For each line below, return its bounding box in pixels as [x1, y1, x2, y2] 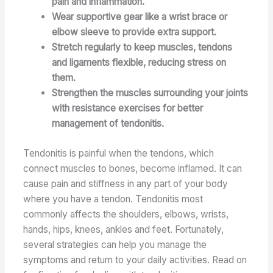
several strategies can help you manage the [23, 238, 207, 250]
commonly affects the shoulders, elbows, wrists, [23, 208, 229, 220]
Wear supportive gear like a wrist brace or [51, 11, 227, 23]
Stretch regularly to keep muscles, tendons [51, 41, 232, 54]
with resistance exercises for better [51, 102, 203, 115]
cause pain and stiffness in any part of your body [23, 177, 229, 190]
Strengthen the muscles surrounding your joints [51, 87, 248, 99]
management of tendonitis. [51, 118, 164, 130]
